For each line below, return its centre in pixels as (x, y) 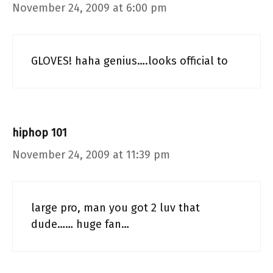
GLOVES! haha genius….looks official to (129, 61)
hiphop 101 (40, 133)
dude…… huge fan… (80, 224)
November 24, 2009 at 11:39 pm (91, 154)
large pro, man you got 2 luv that (115, 207)
